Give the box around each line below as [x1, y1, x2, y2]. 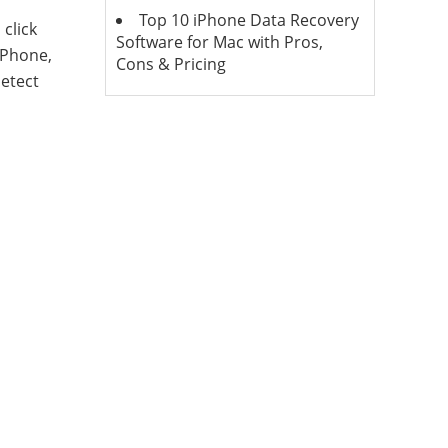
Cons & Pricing [115, 53, 226, 75]
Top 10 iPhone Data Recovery [138, 9, 359, 31]
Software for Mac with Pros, [115, 31, 323, 53]
